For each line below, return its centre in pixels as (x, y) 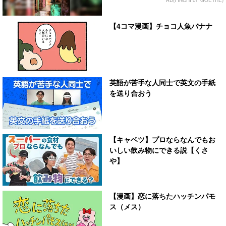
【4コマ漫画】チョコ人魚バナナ (161, 25)
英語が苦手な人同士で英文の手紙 (163, 82)
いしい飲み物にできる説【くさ (159, 150)
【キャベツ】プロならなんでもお (163, 139)
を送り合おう (131, 93)
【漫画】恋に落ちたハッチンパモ (163, 196)
